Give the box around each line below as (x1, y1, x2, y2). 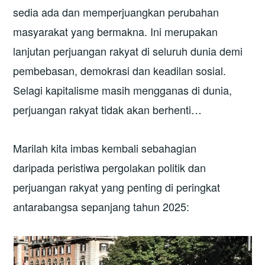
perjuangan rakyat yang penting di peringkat (13, 179, 221, 195)
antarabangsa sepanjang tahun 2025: (13, 199, 190, 215)
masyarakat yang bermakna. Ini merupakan (13, 23, 218, 39)
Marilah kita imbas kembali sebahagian (13, 140, 197, 156)
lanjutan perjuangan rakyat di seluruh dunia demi (13, 43, 243, 59)
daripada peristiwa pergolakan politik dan (13, 160, 206, 176)
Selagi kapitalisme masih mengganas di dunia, (13, 82, 232, 98)
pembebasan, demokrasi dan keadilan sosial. (13, 62, 227, 78)
